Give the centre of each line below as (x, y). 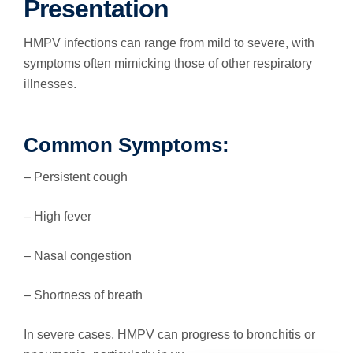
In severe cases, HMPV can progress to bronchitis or (169, 334)
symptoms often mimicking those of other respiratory (168, 63)
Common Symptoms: (126, 145)
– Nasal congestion (78, 256)
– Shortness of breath (83, 295)
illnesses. (50, 84)
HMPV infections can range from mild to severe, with (169, 43)
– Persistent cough (76, 177)
